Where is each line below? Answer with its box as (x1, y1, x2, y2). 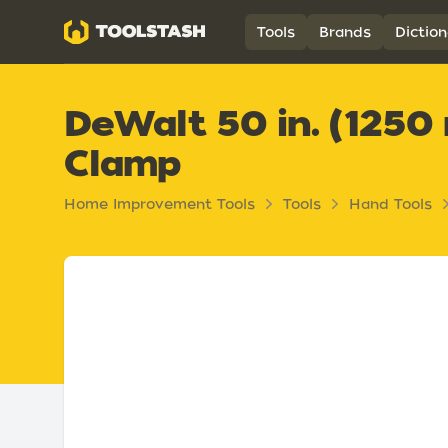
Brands (318, 23, 371, 40)
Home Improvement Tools (64, 196, 255, 212)
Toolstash (63, 20, 147, 40)
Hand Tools (349, 196, 432, 212)
